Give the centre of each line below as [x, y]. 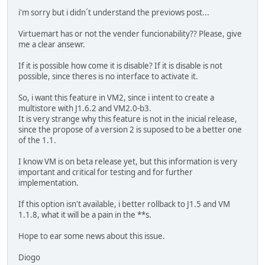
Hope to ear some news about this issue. [92, 236]
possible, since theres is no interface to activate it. [108, 77]
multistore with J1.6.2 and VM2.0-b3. [85, 109]
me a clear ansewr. [52, 45]
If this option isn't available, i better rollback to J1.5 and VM [124, 204]
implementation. [49, 183]
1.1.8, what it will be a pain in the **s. [85, 215]
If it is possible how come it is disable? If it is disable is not [120, 66]
